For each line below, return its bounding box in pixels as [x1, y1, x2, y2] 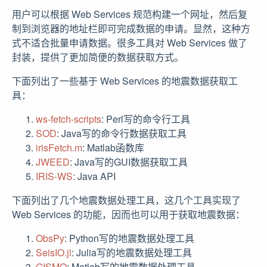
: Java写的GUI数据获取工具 [70, 155, 188, 169]
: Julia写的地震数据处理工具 [72, 246, 192, 259]
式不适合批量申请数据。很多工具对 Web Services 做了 [12, 36, 247, 49]
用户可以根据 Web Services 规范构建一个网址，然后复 [12, 7, 247, 21]
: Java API [73, 169, 116, 183]
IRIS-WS [36, 169, 73, 183]
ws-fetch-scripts [36, 112, 101, 126]
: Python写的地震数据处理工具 [64, 231, 194, 245]
